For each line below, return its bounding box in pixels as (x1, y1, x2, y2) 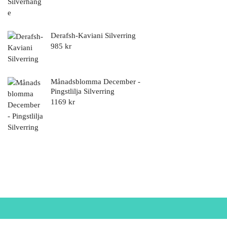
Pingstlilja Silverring (51, 87, 115, 95)
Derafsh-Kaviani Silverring (51, 31, 136, 40)
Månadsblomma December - (51, 77, 140, 86)
